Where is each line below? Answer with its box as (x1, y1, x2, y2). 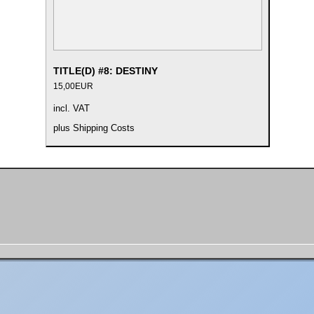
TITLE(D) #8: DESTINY (53, 65, 158, 77)
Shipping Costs (72, 123, 135, 133)
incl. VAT (53, 104, 90, 114)
